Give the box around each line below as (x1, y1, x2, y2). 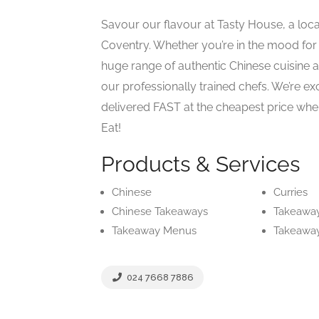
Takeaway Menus (112, 224, 197, 237)
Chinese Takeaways (112, 205, 208, 218)
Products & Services (101, 152, 300, 177)
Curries (273, 186, 308, 199)
